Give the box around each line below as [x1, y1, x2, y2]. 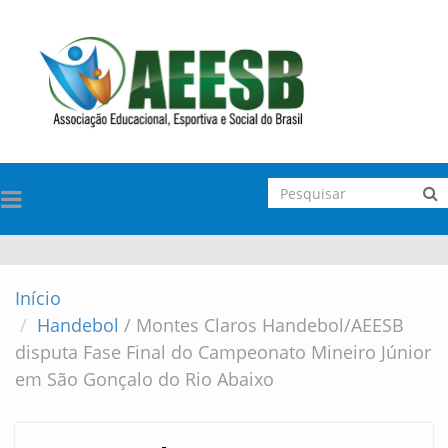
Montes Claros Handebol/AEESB [131, 313, 404, 338]
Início [15, 286, 61, 311]
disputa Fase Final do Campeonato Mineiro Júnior [15, 340, 431, 365]
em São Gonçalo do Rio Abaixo [15, 367, 274, 392]
